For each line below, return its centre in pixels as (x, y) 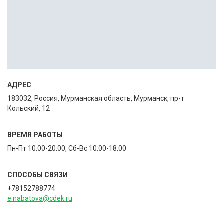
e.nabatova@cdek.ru (40, 198)
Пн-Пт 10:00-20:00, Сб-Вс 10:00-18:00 (67, 148)
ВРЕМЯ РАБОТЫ (35, 135)
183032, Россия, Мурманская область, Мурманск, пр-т (96, 98)
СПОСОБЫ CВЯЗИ (38, 175)
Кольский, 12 (29, 108)
